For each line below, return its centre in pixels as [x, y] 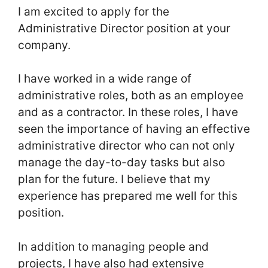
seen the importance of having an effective [134, 129]
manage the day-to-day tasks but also [121, 163]
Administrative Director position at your [124, 28]
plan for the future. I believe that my [114, 179]
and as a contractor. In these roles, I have [128, 112]
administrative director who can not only [127, 146]
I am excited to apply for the [94, 11]
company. [44, 45]
